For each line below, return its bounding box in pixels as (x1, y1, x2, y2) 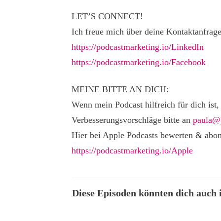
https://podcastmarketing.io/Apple (72, 146, 193, 155)
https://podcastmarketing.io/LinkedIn (72, 42, 204, 52)
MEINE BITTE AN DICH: (72, 84, 169, 94)
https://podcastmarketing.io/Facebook (72, 57, 206, 67)
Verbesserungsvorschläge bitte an (72, 115, 193, 125)
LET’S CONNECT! (72, 11, 143, 21)
